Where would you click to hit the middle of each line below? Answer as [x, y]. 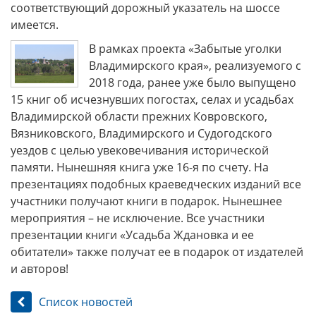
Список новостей [86, 302]
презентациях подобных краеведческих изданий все [156, 184]
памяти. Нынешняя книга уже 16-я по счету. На [140, 167]
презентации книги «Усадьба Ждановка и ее [132, 235]
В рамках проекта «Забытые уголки [186, 48]
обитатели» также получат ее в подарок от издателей [157, 251]
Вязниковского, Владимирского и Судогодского [141, 133]
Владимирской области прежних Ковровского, [139, 116]
